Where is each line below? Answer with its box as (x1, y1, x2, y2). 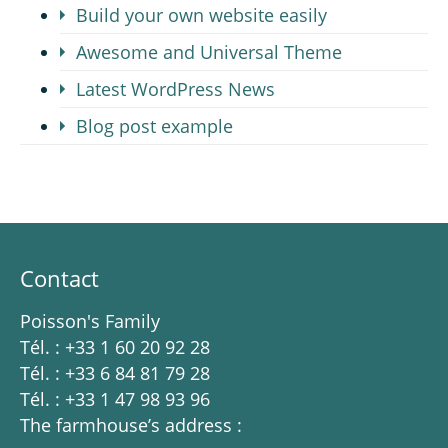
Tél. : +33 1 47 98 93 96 (20, 387, 210, 411)
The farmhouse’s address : (20, 413, 242, 437)
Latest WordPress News (76, 77, 275, 101)
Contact (20, 263, 99, 293)
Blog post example (76, 114, 233, 138)
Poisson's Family (20, 309, 160, 333)
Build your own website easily (76, 3, 327, 27)
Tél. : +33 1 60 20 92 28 (20, 335, 210, 359)
